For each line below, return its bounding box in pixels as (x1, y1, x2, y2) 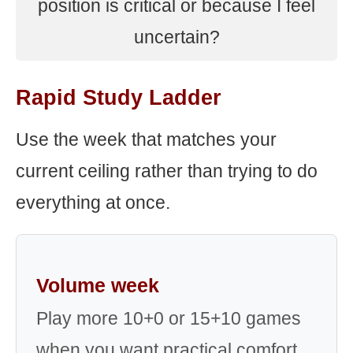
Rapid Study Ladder (16, 86, 221, 110)
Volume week (36, 274, 159, 296)
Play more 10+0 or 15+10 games (36, 308, 301, 329)
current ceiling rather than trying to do (16, 161, 318, 181)
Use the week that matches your (16, 129, 277, 150)
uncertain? (133, 27, 220, 47)
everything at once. (16, 192, 170, 213)
